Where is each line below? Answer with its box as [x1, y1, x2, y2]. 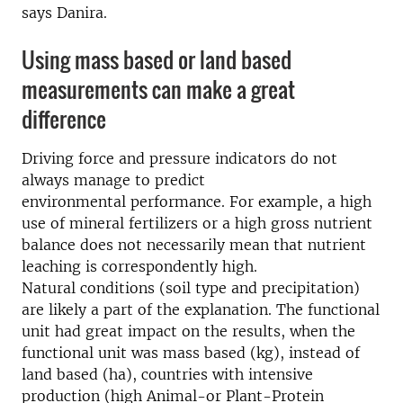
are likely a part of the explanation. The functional [22, 300, 380, 318]
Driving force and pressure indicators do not [22, 149, 337, 167]
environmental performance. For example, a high [22, 193, 372, 210]
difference [22, 103, 106, 135]
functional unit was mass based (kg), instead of [22, 344, 360, 362]
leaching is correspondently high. [22, 257, 257, 275]
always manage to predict [22, 171, 205, 189]
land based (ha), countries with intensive [22, 365, 313, 383]
